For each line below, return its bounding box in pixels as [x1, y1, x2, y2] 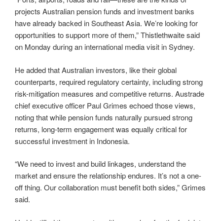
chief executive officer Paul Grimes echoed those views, [15, 100, 195, 110]
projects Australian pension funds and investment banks [15, 6, 194, 17]
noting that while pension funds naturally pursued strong [15, 111, 192, 122]
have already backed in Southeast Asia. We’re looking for [15, 18, 198, 29]
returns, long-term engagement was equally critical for [15, 123, 187, 134]
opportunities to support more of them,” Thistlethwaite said [15, 30, 200, 40]
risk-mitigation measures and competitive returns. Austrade [15, 88, 204, 99]
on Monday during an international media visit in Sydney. [15, 41, 195, 52]
